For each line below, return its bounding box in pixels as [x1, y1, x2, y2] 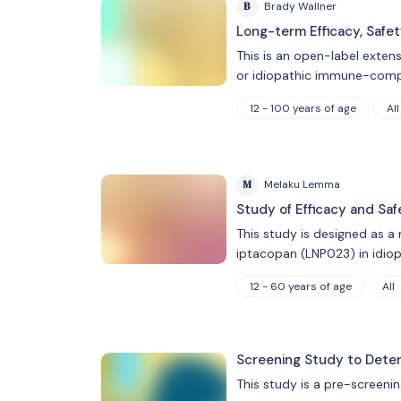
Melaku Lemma [263, 177, 340, 192]
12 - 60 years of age [249, 278, 352, 294]
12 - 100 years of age [249, 100, 356, 115]
